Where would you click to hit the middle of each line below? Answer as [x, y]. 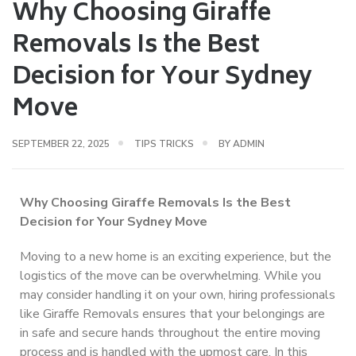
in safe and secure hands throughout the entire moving [170, 333]
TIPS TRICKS [164, 144]
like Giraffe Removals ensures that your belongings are [172, 314]
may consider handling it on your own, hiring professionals [178, 295]
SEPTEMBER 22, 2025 [61, 144]
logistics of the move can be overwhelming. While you [170, 276]
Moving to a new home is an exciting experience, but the [176, 257]
